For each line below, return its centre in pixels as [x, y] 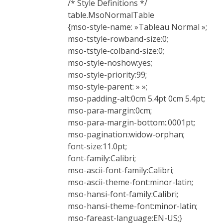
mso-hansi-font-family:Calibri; [123, 194]
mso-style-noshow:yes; [110, 63]
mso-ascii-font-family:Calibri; [121, 170]
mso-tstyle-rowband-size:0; [118, 39]
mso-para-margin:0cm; [110, 111]
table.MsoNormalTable [111, 15]
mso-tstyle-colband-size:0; [116, 51]
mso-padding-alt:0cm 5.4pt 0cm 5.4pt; [136, 99]
